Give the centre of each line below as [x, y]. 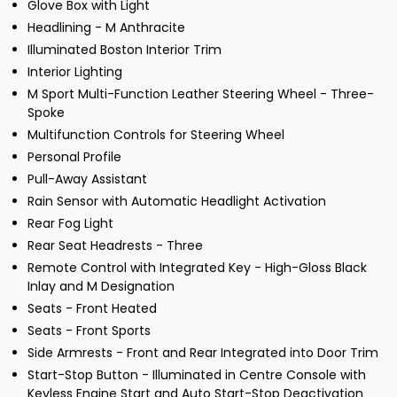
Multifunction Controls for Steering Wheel [156, 135]
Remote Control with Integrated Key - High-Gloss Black [197, 268]
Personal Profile [74, 157]
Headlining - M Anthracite [106, 28]
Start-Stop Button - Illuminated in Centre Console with [197, 375]
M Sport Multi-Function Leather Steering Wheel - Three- [201, 94]
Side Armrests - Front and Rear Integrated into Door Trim [203, 353]
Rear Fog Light [70, 224]
